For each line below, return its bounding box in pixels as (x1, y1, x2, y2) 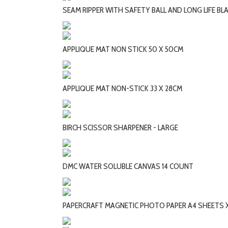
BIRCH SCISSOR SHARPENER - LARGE (63, 122, 178, 132)
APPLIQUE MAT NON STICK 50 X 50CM (63, 44, 183, 54)
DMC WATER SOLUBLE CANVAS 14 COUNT (63, 161, 193, 172)
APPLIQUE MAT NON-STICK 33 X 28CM (63, 83, 182, 93)
